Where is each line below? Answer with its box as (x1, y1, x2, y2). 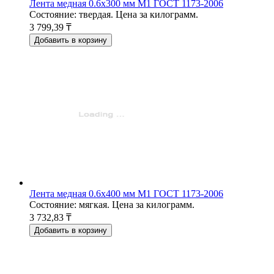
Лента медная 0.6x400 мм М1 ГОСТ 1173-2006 (29, 188, 223, 199)
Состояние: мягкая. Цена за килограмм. (29, 199, 194, 210)
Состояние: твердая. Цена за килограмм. (29, 9, 198, 20)
